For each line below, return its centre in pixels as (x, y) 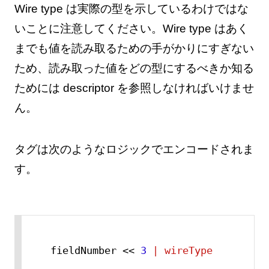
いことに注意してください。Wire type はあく (131, 29)
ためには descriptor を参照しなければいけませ (134, 88)
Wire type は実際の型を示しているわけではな (131, 9)
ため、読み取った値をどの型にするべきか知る (134, 68)
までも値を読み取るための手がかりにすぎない (134, 49)
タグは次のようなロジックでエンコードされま (134, 150)
